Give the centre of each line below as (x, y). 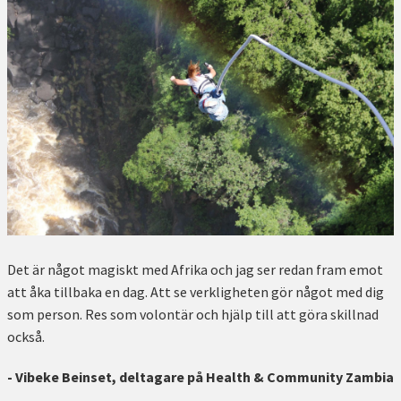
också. (26, 337)
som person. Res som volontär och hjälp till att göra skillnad (193, 315)
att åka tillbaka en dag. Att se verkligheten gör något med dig (196, 292)
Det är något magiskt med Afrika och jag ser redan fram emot (195, 270)
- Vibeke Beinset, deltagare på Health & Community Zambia (200, 376)
